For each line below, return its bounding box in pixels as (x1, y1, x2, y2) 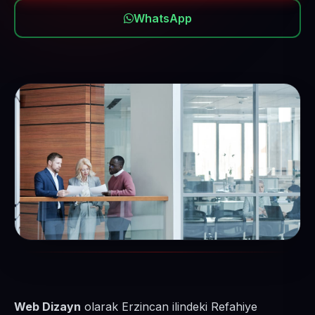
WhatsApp (133, 11, 192, 25)
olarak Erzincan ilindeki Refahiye (81, 300, 257, 314)
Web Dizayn (14, 300, 81, 314)
